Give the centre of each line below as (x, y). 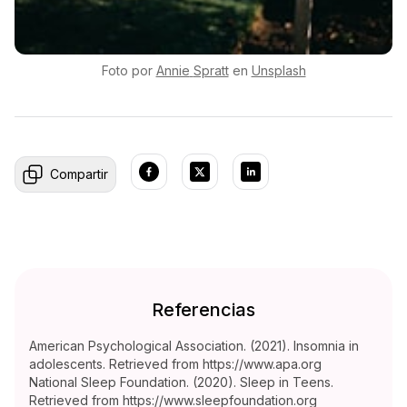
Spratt (211, 71)
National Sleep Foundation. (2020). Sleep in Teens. (181, 382)
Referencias (203, 310)
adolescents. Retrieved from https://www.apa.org (175, 364)
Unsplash (278, 71)
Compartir (79, 174)
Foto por (127, 71)
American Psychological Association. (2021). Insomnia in (194, 346)
